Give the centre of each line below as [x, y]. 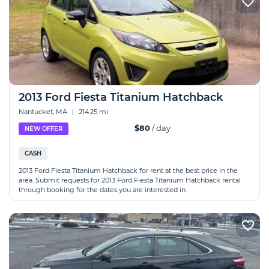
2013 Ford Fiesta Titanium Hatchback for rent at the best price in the [128, 171]
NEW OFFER [44, 129]
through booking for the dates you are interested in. [103, 190]
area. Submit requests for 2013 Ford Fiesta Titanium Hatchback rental [130, 180]
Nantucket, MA [44, 112]
